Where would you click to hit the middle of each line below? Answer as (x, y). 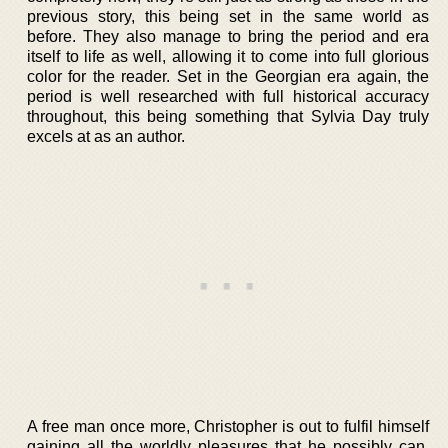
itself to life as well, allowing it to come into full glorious (228, 56)
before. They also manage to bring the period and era (228, 36)
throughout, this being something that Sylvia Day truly (228, 116)
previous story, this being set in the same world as (228, 16)
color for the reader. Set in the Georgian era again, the (228, 76)
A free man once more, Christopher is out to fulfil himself (228, 426)
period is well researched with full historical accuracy (228, 96)
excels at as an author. (106, 136)
